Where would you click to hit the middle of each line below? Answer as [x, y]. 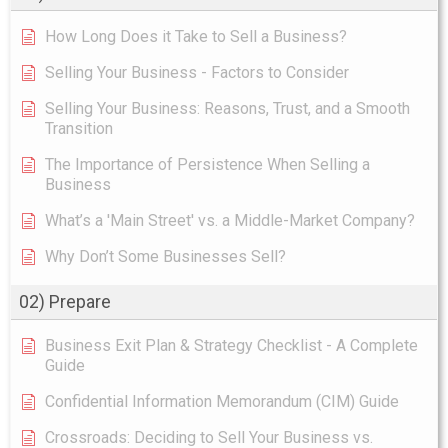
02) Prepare [65, 301]
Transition [79, 128]
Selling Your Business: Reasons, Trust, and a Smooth [227, 108]
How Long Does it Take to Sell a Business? [196, 36]
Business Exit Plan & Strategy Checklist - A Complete [231, 345]
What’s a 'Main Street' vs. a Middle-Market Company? [230, 220]
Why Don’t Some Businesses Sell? [165, 256]
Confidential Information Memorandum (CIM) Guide [222, 401]
